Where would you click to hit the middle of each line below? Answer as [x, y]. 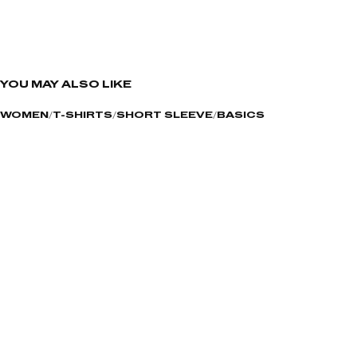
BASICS [241, 115]
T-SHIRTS [82, 115]
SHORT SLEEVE [165, 115]
